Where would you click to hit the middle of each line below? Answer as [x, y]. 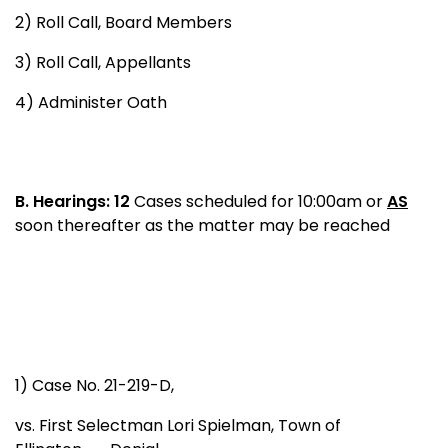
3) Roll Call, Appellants [103, 62]
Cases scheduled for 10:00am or [260, 201]
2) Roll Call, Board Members [123, 22]
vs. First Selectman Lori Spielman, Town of [178, 425]
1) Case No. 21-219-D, [94, 385]
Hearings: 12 [83, 201]
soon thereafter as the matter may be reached [202, 225]
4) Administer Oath [91, 102]
